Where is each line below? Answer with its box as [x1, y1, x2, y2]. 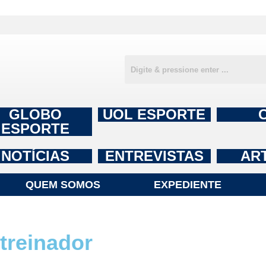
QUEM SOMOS [25, 179, 100, 191]
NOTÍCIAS [1, 148, 70, 164]
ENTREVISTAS [104, 148, 204, 164]
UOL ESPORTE [103, 106, 206, 122]
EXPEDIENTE [153, 179, 221, 191]
